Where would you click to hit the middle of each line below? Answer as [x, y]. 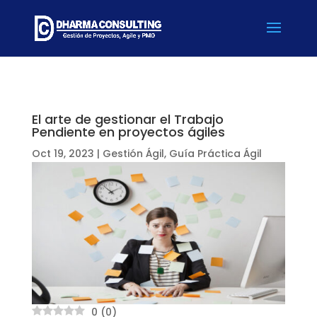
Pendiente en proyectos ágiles [128, 132]
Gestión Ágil [133, 154]
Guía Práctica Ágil [215, 154]
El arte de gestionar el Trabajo [127, 119]
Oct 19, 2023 [63, 154]
